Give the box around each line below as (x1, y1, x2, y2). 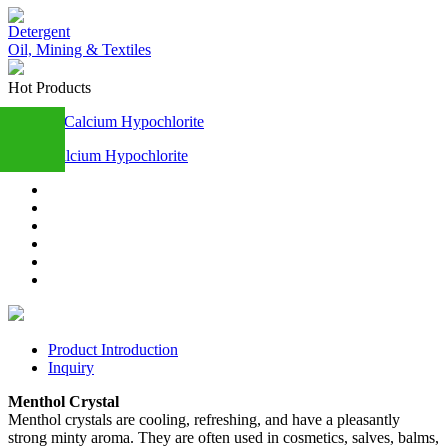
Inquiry (48, 359, 94, 376)
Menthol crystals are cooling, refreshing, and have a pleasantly (8, 411, 400, 428)
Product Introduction (48, 341, 178, 358)
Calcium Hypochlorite (48, 147, 188, 164)
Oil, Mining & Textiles (8, 41, 151, 58)
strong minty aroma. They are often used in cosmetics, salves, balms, (8, 429, 439, 446)
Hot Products (8, 79, 91, 96)
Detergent (8, 23, 70, 40)
